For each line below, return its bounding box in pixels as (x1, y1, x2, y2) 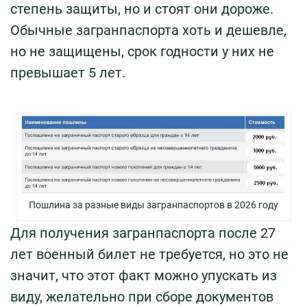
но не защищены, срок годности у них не (10, 43, 274, 60)
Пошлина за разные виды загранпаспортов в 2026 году (28, 199, 278, 210)
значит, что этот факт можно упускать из (10, 267, 277, 284)
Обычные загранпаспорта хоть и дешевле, (10, 22, 286, 39)
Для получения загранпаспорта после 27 (10, 224, 275, 241)
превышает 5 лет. (10, 64, 125, 82)
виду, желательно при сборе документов (10, 288, 273, 305)
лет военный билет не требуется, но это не (10, 245, 288, 262)
